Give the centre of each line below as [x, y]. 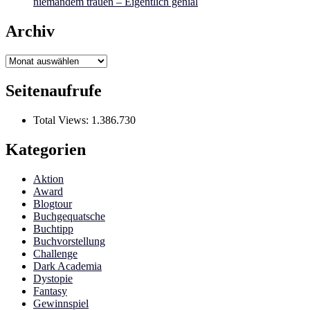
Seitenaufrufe [54, 90]
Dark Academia [67, 266]
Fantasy [50, 291]
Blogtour [53, 203]
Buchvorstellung [69, 241]
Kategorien [46, 149]
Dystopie [53, 278]
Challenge [55, 253]
